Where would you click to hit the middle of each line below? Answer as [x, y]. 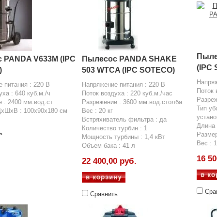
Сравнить [104, 194]
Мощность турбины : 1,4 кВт [124, 137]
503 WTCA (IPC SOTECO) [128, 70]
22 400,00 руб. [109, 161]
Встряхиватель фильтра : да [124, 119]
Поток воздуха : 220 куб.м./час [127, 93]
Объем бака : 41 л [108, 146]
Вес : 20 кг [97, 111]
